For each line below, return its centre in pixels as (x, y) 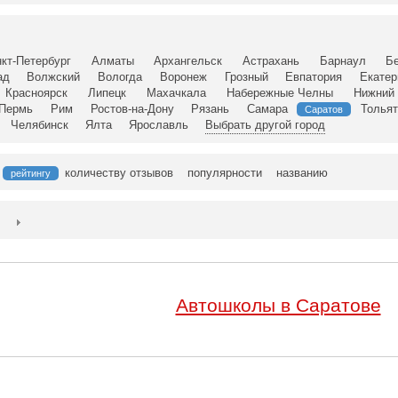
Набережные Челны (280, 93)
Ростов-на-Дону (132, 109)
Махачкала (176, 93)
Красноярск (36, 93)
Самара (267, 109)
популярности (225, 173)
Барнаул (342, 61)
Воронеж (183, 77)
